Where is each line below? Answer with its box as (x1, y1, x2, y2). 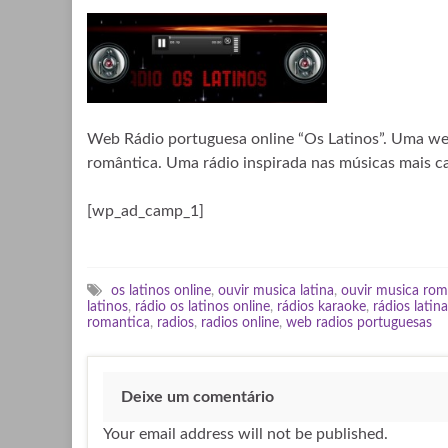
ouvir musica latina (218, 283, 334, 299)
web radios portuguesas (286, 315, 432, 331)
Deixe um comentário (121, 389, 274, 406)
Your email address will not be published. (103, 426, 388, 443)
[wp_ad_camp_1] (87, 203, 204, 220)
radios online (201, 315, 279, 331)
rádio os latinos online (135, 299, 270, 315)
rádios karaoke (277, 299, 366, 315)
